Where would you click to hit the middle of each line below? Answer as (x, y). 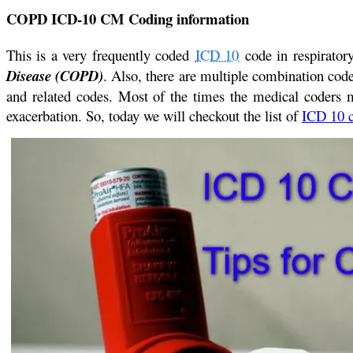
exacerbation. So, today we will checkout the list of (154, 116)
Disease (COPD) (55, 76)
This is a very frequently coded (100, 55)
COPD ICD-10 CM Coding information (128, 19)
